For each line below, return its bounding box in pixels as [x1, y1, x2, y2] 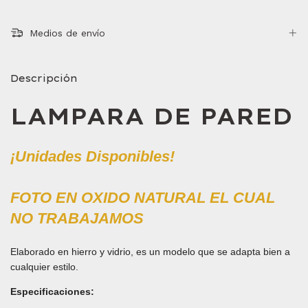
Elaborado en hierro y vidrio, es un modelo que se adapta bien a [10, 245, 290, 257]
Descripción [10, 72, 78, 85]
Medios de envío [25, 27, 105, 39]
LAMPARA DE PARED [10, 101, 293, 131]
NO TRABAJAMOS [10, 209, 144, 227]
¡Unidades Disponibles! [10, 147, 175, 165]
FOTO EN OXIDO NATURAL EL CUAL [10, 188, 275, 206]
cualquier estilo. [10, 261, 78, 272]
